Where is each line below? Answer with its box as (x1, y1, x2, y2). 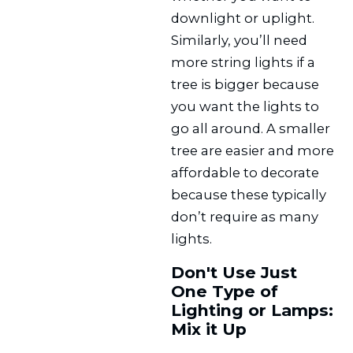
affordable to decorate (171, 164, 320, 180)
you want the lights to (171, 98, 320, 114)
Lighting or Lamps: (171, 299, 334, 320)
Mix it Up (171, 318, 247, 339)
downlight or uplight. (171, 9, 315, 26)
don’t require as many (171, 208, 319, 225)
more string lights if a (171, 54, 316, 70)
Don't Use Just (171, 262, 298, 282)
